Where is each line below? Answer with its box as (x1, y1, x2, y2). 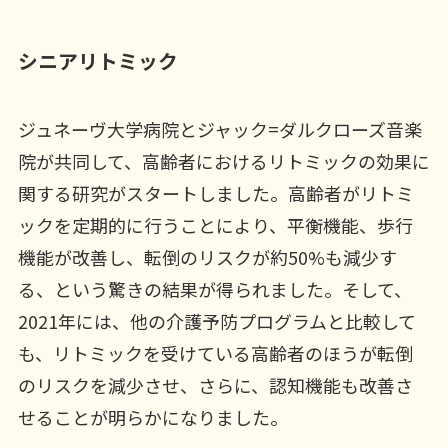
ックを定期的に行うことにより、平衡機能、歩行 (17, 212, 413, 239)
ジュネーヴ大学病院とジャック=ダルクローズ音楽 (17, 116, 422, 143)
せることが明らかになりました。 (17, 404, 288, 431)
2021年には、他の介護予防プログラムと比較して (17, 308, 416, 335)
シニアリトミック (17, 45, 178, 75)
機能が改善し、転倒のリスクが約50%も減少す (17, 244, 397, 271)
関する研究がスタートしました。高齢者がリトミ (17, 180, 414, 207)
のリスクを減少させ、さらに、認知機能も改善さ (17, 372, 413, 399)
